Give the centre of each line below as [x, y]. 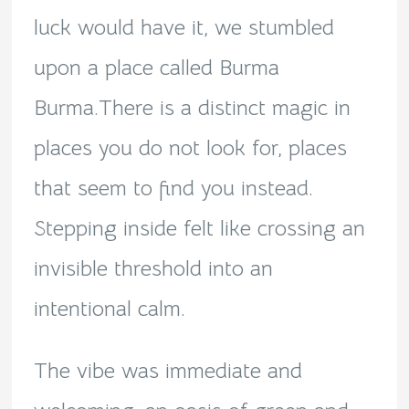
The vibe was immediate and [168, 370]
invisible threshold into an [153, 268]
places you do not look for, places [190, 147]
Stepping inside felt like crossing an [199, 228]
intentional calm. [109, 308]
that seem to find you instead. [173, 188]
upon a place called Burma [156, 67]
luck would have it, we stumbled [184, 27]
